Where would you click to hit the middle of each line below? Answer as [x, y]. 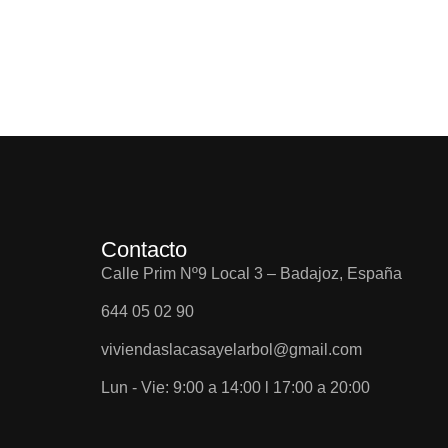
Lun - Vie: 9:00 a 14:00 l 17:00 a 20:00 [235, 387]
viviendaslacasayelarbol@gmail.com [231, 349]
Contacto [144, 249]
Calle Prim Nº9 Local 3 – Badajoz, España [251, 273]
